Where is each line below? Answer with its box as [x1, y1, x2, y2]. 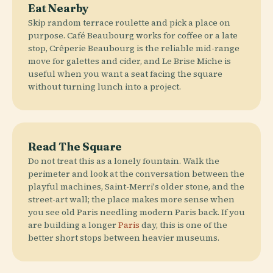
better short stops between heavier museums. [28, 231, 219, 244]
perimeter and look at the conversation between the [28, 167, 244, 180]
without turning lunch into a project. [28, 80, 181, 93]
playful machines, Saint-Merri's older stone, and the [28, 180, 244, 193]
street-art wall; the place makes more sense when [28, 193, 235, 205]
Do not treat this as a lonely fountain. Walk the [28, 154, 219, 167]
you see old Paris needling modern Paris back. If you [28, 205, 245, 218]
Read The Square [28, 139, 122, 154]
